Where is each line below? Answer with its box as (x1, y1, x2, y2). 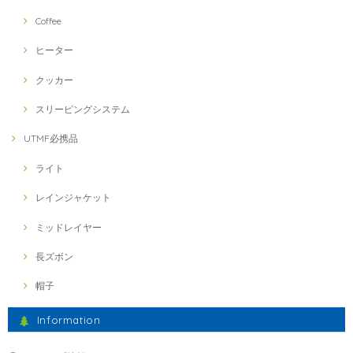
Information (36, 314, 101, 327)
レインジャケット (35, 191, 111, 204)
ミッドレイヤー (35, 221, 102, 233)
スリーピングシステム (35, 102, 130, 115)
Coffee (35, 14, 61, 27)
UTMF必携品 (24, 132, 78, 145)
